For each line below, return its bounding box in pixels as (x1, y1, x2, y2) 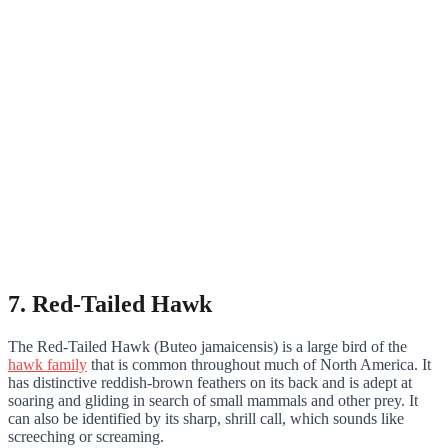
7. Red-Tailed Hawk (8, 290, 212, 317)
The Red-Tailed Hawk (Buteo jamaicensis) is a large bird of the (8, 337, 407, 355)
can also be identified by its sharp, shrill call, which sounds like (8, 409, 404, 427)
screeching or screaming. (8, 427, 168, 445)
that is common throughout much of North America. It (87, 355, 431, 373)
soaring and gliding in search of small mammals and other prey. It (8, 391, 418, 409)
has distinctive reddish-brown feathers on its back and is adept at (8, 373, 412, 391)
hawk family (8, 355, 87, 373)
